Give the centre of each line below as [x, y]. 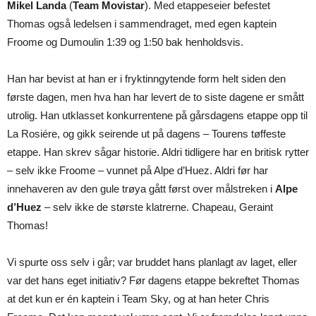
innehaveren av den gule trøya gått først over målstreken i [141, 189]
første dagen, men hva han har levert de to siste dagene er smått [156, 97]
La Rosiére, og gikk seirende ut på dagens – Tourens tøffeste [146, 134]
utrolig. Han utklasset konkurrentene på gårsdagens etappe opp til [157, 116]
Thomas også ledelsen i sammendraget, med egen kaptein [142, 24]
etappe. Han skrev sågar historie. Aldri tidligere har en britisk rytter [158, 152]
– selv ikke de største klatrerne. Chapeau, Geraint [157, 207]
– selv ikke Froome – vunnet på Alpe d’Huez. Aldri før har [138, 171]
